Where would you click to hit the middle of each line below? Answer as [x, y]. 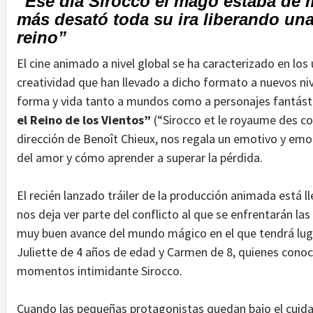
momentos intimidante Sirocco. [100, 270]
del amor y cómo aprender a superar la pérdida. [140, 157]
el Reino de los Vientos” [84, 119]
